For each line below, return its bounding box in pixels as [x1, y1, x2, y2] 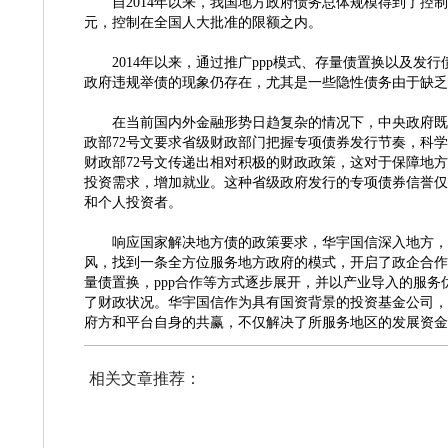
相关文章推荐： [89, 370, 201, 387]
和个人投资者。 [84, 195, 182, 210]
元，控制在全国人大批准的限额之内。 [84, 15, 322, 30]
